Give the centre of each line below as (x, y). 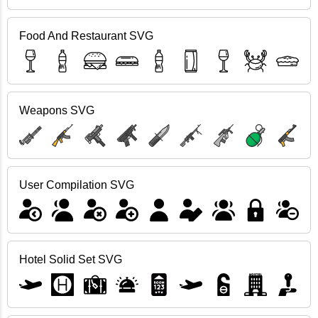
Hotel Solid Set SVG (71, 259)
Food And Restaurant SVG (86, 36)
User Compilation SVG (77, 185)
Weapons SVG (57, 110)
